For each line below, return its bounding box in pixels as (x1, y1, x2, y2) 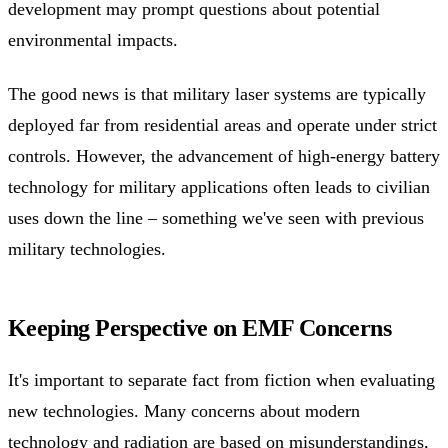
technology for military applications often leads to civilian (8, 176, 430, 197)
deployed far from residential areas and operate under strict (8, 114, 437, 135)
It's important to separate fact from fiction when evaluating (8, 370, 435, 391)
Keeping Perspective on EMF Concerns (8, 314, 391, 341)
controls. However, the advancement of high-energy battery (8, 145, 440, 166)
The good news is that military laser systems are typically (8, 83, 426, 104)
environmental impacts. (8, 30, 178, 51)
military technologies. (8, 238, 166, 259)
